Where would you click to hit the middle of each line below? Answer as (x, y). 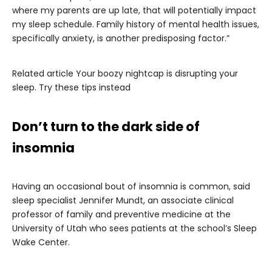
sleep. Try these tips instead (71, 87)
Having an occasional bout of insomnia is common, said (131, 186)
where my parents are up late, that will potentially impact (134, 10)
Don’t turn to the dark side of (106, 127)
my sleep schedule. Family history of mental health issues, (136, 24)
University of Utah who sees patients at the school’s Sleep (134, 228)
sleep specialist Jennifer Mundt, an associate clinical (123, 200)
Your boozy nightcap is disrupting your (157, 73)
